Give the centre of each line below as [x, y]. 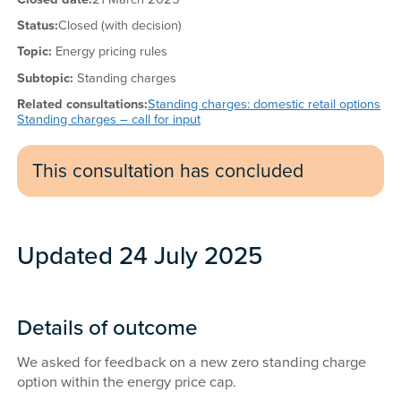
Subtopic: [47, 78]
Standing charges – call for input [109, 120]
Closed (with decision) [120, 25]
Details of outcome [108, 328]
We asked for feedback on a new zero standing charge [192, 362]
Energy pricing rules [112, 52]
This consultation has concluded [167, 171]
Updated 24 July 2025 [141, 256]
